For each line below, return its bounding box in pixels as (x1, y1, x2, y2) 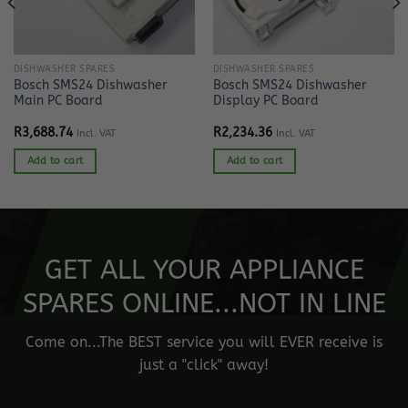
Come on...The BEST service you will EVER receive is (25, 332, 382, 351)
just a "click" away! (139, 355, 269, 373)
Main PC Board (13, 93, 103, 109)
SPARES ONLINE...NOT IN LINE (22, 289, 386, 321)
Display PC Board (212, 93, 319, 109)
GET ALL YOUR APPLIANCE (44, 255, 364, 287)
